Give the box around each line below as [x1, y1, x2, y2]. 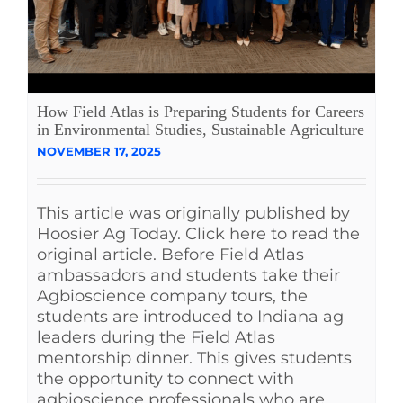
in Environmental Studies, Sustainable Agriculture [37, 120, 364, 139]
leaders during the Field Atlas [37, 327, 275, 347]
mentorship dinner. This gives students [37, 347, 352, 368]
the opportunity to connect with [37, 368, 294, 389]
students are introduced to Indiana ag [37, 306, 344, 327]
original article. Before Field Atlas [37, 244, 304, 264]
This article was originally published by [37, 202, 350, 223]
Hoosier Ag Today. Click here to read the [37, 223, 360, 244]
